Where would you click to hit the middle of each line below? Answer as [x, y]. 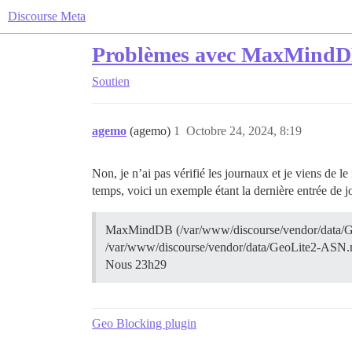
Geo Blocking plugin [144, 323]
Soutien [111, 81]
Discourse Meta [47, 16]
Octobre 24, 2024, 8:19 [244, 131]
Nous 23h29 [136, 264]
